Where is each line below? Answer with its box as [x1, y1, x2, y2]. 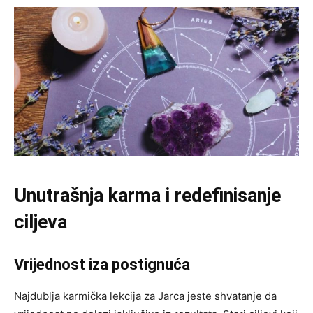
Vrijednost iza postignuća [14, 256, 190, 274]
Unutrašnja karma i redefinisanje [14, 184, 281, 208]
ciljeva [14, 211, 67, 234]
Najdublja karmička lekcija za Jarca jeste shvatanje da [14, 289, 277, 303]
